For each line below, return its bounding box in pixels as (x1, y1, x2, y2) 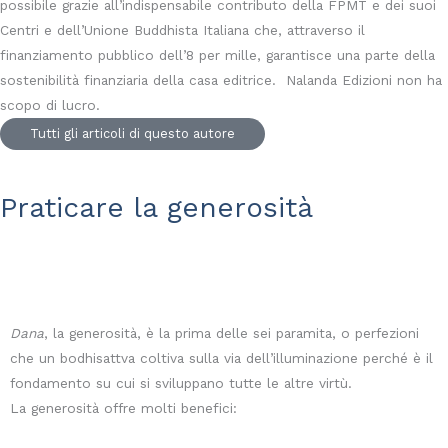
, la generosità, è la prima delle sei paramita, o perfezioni (44, 325, 419, 342)
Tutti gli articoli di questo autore (30, 126, 235, 142)
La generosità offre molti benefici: (10, 400, 237, 417)
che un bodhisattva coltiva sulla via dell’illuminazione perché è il (10, 350, 433, 367)
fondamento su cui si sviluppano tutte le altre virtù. (10, 375, 352, 392)
